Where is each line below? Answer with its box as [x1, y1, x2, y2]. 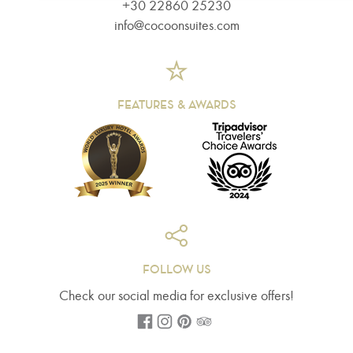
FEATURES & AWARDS [117, 97, 236, 113]
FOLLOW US [142, 262, 211, 278]
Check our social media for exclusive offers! [59, 288, 294, 305]
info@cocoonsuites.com [113, 17, 240, 35]
